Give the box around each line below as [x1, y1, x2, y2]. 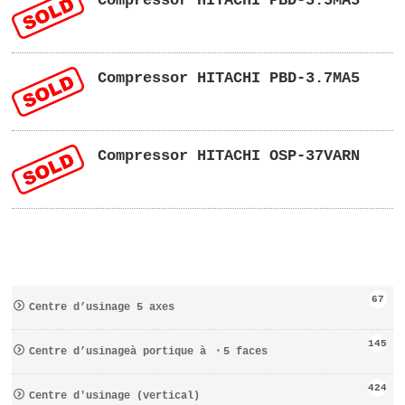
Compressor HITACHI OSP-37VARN [98, 147, 361, 165]
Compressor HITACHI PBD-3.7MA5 [98, 70, 361, 88]
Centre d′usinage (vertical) [29, 390, 201, 403]
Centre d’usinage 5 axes [29, 301, 175, 315]
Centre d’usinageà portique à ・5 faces [29, 345, 268, 359]
